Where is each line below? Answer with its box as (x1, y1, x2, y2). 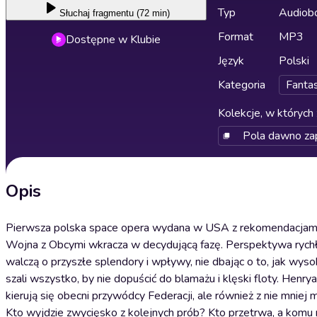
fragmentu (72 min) (93, 8, 170, 18)
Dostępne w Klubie (66, 32, 161, 47)
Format (218, 29, 253, 45)
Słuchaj (59, 8, 90, 18)
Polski (279, 53, 309, 69)
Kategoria (218, 77, 265, 93)
